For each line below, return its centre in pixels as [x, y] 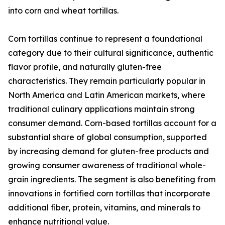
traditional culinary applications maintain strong [101, 109]
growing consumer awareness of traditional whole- [107, 165]
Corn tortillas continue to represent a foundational [105, 39]
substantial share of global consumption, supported [107, 137]
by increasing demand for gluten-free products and [108, 151]
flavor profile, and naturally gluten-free [85, 67]
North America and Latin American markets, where [107, 95]
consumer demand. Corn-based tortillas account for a [112, 123]
